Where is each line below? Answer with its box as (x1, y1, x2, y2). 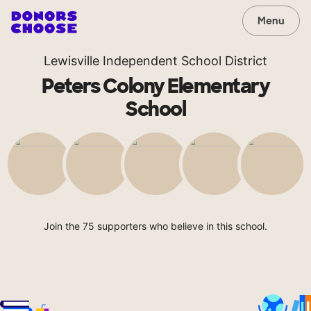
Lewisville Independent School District (44, 53, 267, 68)
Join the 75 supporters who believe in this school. (44, 220, 267, 232)
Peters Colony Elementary (42, 74, 269, 99)
